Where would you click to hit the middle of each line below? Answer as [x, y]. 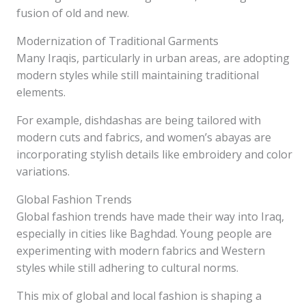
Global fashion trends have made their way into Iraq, [150, 217]
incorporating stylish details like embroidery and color [154, 154]
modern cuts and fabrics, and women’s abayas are [144, 137]
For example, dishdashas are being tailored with [139, 120]
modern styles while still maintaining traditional [138, 75]
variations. [43, 171]
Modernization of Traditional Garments [117, 41]
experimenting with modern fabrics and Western [141, 251]
